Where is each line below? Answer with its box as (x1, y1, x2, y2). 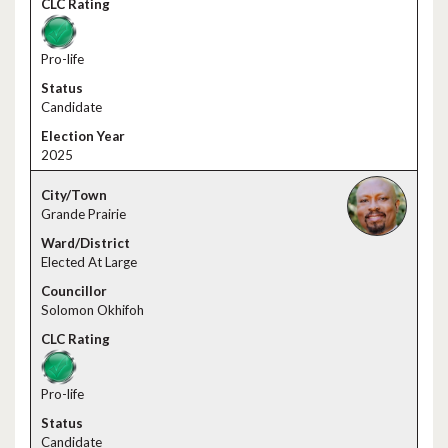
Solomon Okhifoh (41, 302, 144, 318)
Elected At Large (41, 254, 137, 270)
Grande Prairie (41, 206, 126, 222)
